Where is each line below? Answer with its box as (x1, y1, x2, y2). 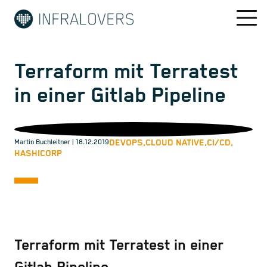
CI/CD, (207, 137, 233, 148)
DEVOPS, (109, 137, 145, 148)
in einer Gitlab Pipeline (14, 84, 226, 108)
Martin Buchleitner (14, 138, 70, 147)
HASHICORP (14, 148, 62, 159)
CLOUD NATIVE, (145, 137, 207, 148)
